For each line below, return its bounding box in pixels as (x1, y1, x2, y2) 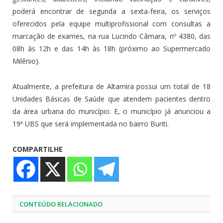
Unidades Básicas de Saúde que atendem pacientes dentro (12, 94, 211, 104)
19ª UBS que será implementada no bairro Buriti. (12, 119, 169, 129)
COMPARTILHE (12, 144, 63, 154)
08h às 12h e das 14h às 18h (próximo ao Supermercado (12, 44, 211, 54)
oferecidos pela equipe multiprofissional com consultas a (12, 19, 211, 29)
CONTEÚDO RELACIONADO (19, 200, 103, 209)
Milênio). (12, 56, 40, 66)
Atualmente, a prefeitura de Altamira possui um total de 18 (12, 82, 211, 92)
